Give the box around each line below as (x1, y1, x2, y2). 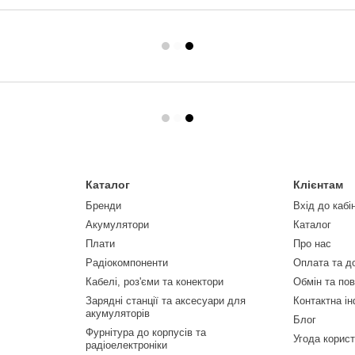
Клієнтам (293, 178, 344, 192)
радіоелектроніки (85, 339, 167, 352)
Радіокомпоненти (85, 257, 168, 269)
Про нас (293, 238, 332, 250)
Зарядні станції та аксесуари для (85, 295, 246, 307)
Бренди (85, 200, 121, 212)
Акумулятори (85, 219, 149, 231)
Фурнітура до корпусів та (85, 326, 206, 339)
